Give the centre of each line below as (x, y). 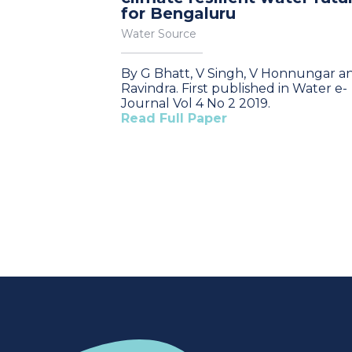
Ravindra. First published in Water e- (234, 88)
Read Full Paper (174, 118)
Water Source (159, 34)
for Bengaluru (178, 13)
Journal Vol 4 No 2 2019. (196, 103)
